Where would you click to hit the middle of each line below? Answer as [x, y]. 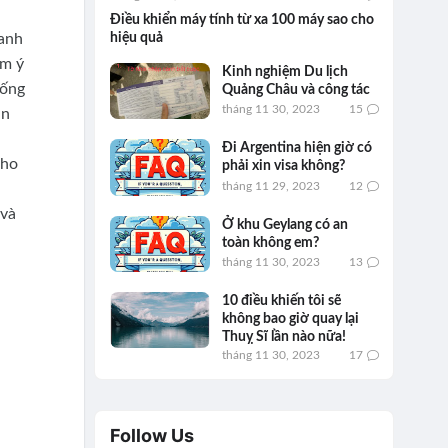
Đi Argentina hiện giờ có [296, 148]
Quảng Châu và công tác [295, 90]
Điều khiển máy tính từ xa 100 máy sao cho [241, 20]
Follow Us [151, 435]
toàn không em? [270, 242]
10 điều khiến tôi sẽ [281, 300]
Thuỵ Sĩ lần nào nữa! [283, 336]
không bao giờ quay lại [290, 318]
